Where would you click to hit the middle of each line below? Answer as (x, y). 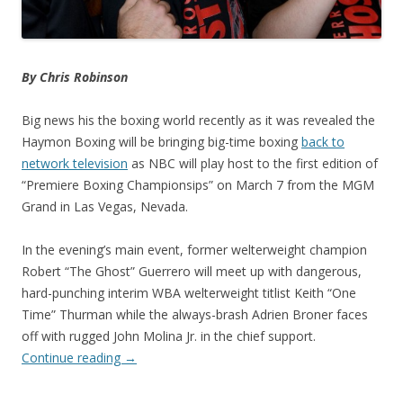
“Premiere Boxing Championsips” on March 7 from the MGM (198, 184)
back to (323, 141)
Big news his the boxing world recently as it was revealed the (198, 120)
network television (75, 163)
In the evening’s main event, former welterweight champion (194, 249)
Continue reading (73, 357)
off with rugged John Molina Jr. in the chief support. (169, 336)
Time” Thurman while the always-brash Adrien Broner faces (195, 314)
